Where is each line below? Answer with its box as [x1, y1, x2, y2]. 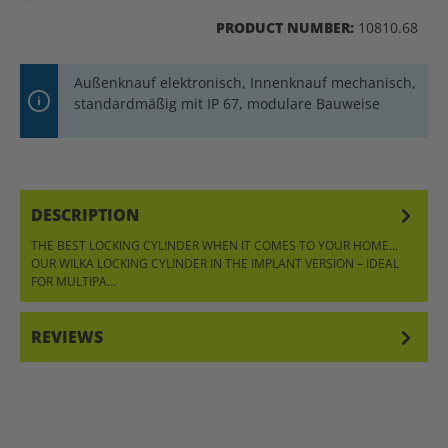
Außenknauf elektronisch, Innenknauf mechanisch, [74, 72, 416, 92]
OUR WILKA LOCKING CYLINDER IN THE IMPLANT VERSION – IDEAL [31, 254, 399, 272]
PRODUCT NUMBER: [216, 17, 358, 37]
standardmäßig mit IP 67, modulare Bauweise [74, 93, 380, 113]
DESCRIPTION [31, 203, 139, 226]
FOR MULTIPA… [31, 272, 119, 290]
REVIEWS [31, 325, 103, 348]
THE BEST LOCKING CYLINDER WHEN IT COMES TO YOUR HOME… [31, 236, 398, 254]
